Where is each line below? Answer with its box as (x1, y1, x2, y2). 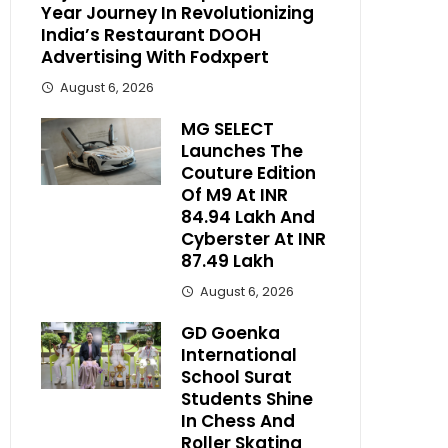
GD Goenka (181, 320, 280, 345)
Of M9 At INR (181, 182, 288, 207)
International (181, 342, 297, 367)
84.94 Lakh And (181, 204, 315, 229)
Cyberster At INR (181, 226, 326, 251)
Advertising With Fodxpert (41, 44, 269, 69)
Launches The (181, 138, 303, 163)
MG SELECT (181, 116, 274, 141)
